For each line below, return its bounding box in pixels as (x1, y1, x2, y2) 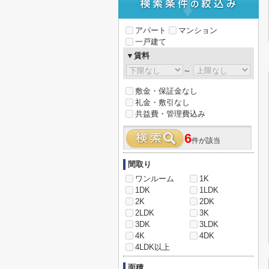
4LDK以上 (135, 243, 170, 252)
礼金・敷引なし (135, 98, 190, 107)
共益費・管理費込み (135, 109, 205, 118)
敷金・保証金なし (135, 86, 198, 95)
